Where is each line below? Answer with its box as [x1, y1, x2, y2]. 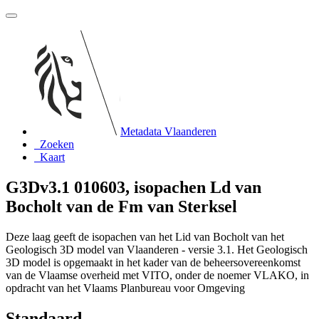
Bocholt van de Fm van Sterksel [6, 197, 237, 216]
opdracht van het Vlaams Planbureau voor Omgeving [6, 281, 245, 294]
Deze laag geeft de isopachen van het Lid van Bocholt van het [6, 230, 284, 243]
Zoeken [40, 138, 74, 150]
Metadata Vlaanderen [120, 125, 216, 137]
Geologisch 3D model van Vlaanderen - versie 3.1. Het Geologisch [6, 243, 308, 256]
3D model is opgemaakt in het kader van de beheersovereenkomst [6, 256, 300, 268]
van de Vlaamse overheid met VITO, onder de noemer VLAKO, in [6, 268, 309, 281]
